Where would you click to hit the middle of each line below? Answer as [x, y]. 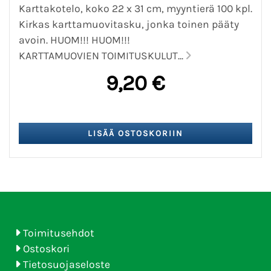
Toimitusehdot [59, 233]
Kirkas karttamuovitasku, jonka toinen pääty [129, 24]
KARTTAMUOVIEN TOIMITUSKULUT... [102, 55]
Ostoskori [46, 248]
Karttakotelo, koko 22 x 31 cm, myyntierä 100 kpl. [135, 8]
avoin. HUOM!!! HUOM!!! [74, 40]
